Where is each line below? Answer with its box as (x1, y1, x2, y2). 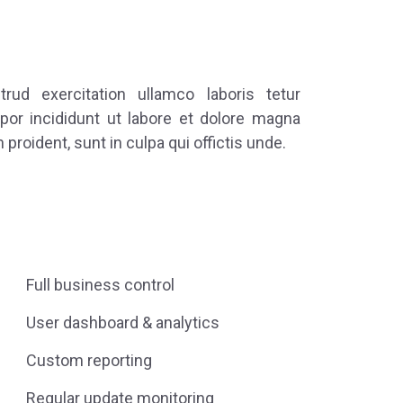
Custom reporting (26, 351, 152, 371)
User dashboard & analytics (26, 313, 219, 333)
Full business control (26, 275, 175, 295)
